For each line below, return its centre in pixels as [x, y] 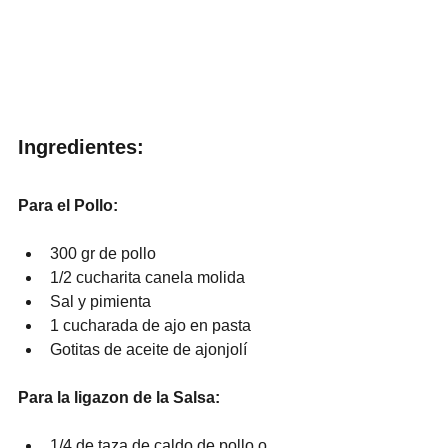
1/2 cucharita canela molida [147, 277]
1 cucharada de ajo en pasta [150, 325]
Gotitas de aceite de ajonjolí [148, 349]
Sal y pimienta [100, 301]
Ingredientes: [81, 146]
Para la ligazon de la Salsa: [119, 397]
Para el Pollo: [68, 205]
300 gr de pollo [103, 253]
